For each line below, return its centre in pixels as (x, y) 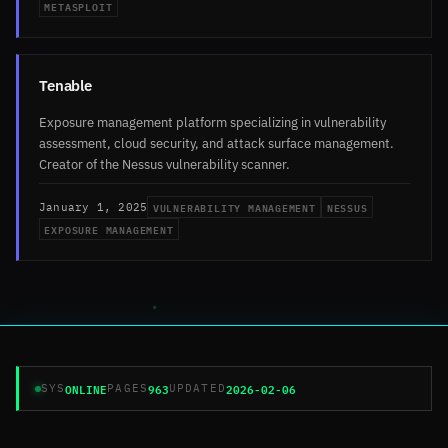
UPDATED (197, 388)
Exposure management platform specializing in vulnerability (212, 122)
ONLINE (86, 389)
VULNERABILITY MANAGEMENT (234, 207)
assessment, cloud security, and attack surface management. (216, 143)
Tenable (65, 85)
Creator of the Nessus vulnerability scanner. (164, 164)
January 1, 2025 (93, 206)
